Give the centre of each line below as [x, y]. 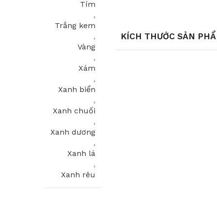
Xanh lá [81, 153]
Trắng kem [75, 25]
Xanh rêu [78, 175]
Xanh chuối [74, 111]
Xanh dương [73, 132]
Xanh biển [77, 89]
